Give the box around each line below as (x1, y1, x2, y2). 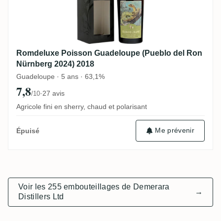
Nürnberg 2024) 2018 (16, 59, 94, 68)
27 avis (42, 89, 65, 97)
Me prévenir (155, 126, 194, 135)
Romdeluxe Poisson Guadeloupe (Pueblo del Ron (16, 48, 202, 57)
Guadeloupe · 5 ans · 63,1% (16, 72, 105, 80)
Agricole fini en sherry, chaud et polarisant (16, 102, 147, 110)
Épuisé (16, 126, 39, 135)
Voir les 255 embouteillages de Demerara (18, 183, 170, 191)
